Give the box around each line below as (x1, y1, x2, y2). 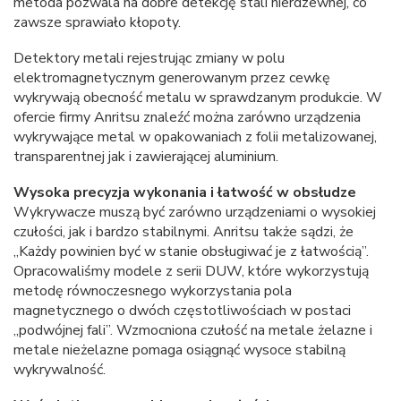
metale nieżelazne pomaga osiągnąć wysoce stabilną (13, 340, 346, 361)
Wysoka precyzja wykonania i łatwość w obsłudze (13, 183, 356, 203)
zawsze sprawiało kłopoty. (13, 13, 181, 33)
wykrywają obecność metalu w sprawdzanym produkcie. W (13, 88, 382, 108)
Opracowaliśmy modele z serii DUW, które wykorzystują (13, 261, 369, 282)
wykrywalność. (13, 360, 106, 380)
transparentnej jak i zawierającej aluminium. (13, 147, 278, 167)
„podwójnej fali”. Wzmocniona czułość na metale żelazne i (13, 320, 372, 341)
